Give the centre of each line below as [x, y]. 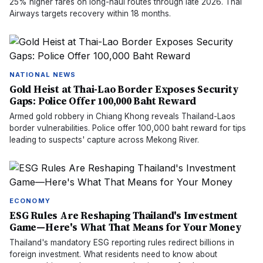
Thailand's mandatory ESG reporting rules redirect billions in [122, 242]
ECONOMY [30, 201]
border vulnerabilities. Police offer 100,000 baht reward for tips [128, 128]
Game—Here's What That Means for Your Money [126, 227]
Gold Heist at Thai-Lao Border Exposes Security [124, 89]
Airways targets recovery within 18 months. [90, 14]
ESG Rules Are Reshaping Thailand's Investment [124, 215]
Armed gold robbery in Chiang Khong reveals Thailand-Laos [122, 116]
